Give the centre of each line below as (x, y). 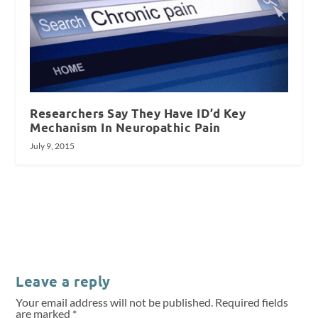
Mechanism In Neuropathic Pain (125, 128)
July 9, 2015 (53, 146)
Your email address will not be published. (115, 302)
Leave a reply (63, 281)
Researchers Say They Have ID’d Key (138, 114)
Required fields (252, 302)
